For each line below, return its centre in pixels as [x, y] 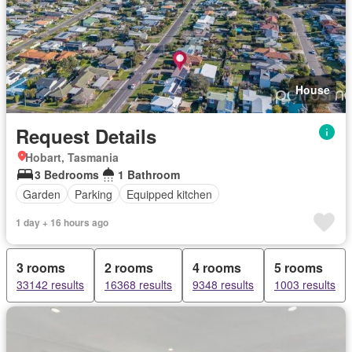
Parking [93, 194]
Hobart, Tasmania [72, 157]
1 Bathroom [149, 174]
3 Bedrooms [67, 174]
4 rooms [217, 268]
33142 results [50, 284]
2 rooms [129, 268]
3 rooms [41, 268]
